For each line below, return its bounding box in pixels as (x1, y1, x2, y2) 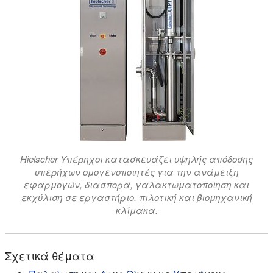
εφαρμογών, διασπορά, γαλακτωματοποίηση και (24, 178, 249, 191)
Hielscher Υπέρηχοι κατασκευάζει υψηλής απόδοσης (20, 152, 253, 166)
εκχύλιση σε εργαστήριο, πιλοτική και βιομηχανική (21, 191, 252, 204)
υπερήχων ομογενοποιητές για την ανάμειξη (34, 165, 239, 179)
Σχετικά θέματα (5, 247, 94, 264)
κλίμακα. (115, 204, 158, 217)
